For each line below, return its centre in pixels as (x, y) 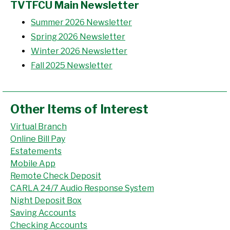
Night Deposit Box (46, 200)
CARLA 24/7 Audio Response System (82, 188)
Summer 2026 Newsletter (81, 22)
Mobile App (33, 164)
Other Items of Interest (79, 109)
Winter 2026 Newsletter (79, 51)
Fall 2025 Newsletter (72, 65)
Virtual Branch (39, 127)
